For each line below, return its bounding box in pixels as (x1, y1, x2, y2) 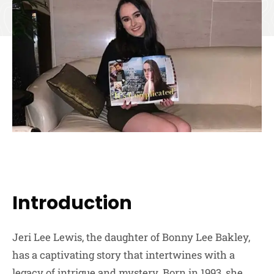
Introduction (12, 190, 132, 216)
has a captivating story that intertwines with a (12, 247, 235, 262)
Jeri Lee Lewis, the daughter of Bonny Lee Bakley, (12, 229, 250, 244)
